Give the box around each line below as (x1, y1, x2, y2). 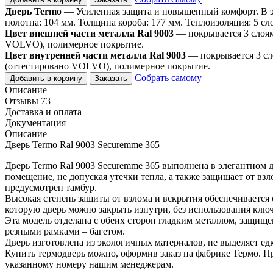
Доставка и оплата (5, 106, 82, 117)
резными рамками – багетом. (5, 225, 125, 236)
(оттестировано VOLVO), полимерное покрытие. (5, 60, 210, 71)
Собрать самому (135, 72, 202, 83)
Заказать (94, 73, 127, 83)
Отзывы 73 (5, 95, 51, 106)
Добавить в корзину (10, 73, 82, 83)
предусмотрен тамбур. (5, 182, 97, 193)
